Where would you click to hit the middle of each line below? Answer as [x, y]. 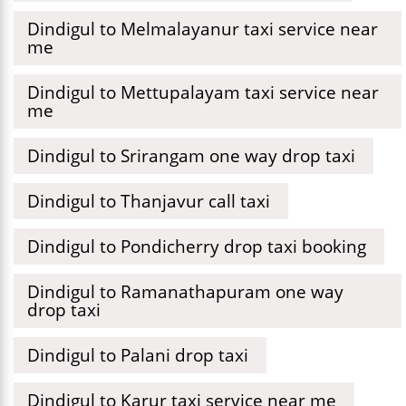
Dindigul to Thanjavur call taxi [149, 201]
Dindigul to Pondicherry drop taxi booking [197, 246]
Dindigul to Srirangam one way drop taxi [191, 155]
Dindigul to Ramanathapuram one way [185, 291]
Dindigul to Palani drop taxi [138, 355]
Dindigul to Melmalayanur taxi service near [203, 29]
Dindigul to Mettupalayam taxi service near [203, 92]
